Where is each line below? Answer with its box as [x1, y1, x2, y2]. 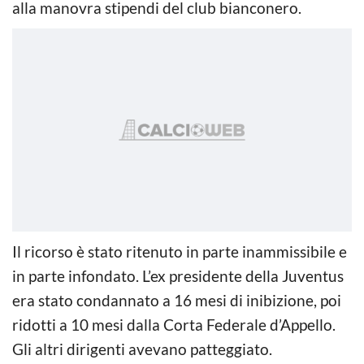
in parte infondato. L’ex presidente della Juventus [12, 266, 344, 285]
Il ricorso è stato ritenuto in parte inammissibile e [12, 241, 347, 261]
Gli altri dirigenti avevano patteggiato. [12, 339, 272, 358]
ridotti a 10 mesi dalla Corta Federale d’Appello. [12, 314, 336, 334]
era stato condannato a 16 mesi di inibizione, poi [12, 290, 341, 310]
